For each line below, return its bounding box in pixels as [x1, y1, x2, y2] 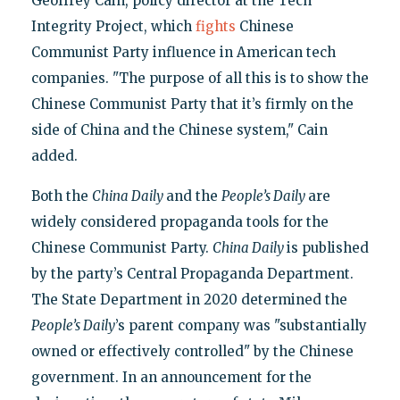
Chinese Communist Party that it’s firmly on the [30, 96, 354, 113]
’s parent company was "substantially [114, 317, 367, 335]
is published [286, 239, 369, 257]
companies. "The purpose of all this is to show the [30, 70, 369, 87]
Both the [30, 187, 92, 205]
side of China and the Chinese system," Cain [30, 121, 328, 139]
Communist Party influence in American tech [30, 44, 336, 62]
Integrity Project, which [30, 18, 196, 36]
